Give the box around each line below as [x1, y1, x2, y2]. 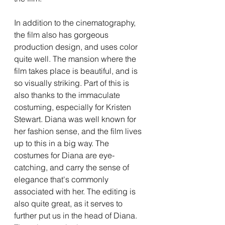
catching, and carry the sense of [14, 162, 131, 172]
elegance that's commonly [14, 174, 110, 184]
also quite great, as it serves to [14, 198, 125, 208]
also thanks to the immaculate [14, 89, 122, 100]
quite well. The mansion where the [14, 53, 138, 64]
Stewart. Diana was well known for [14, 114, 138, 124]
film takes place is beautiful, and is [14, 65, 140, 76]
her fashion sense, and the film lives [14, 126, 144, 136]
